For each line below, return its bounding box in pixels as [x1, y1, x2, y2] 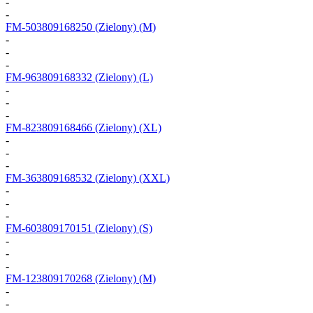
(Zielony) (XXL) [92, 171, 170, 184]
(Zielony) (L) [92, 71, 153, 83]
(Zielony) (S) [92, 221, 152, 234]
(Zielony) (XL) [92, 121, 161, 133]
